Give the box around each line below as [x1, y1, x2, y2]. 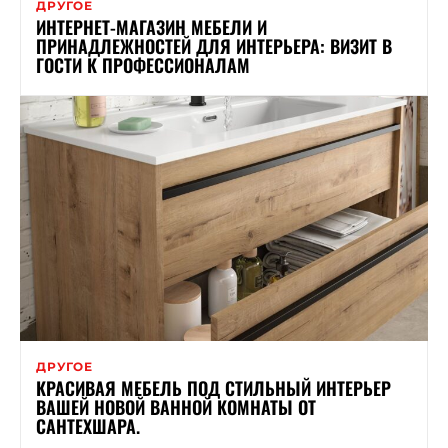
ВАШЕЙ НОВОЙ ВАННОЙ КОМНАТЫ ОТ [36, 393, 316, 420]
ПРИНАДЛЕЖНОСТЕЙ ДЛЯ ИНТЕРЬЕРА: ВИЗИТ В [36, 32, 392, 59]
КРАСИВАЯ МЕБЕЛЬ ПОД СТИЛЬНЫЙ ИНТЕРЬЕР [36, 374, 391, 401]
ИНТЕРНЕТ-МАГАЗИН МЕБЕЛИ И [36, 13, 267, 40]
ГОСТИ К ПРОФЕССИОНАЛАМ [36, 51, 250, 78]
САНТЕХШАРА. [36, 412, 140, 439]
